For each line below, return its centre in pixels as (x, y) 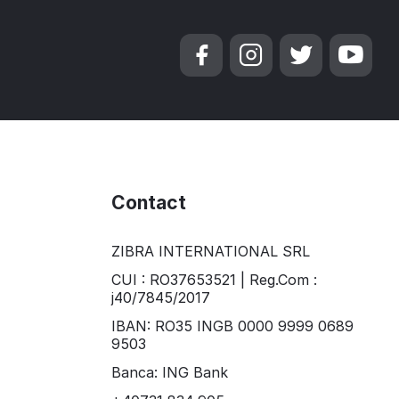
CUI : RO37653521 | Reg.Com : (215, 280)
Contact (149, 203)
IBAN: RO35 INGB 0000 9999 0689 (233, 326)
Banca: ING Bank (170, 373)
